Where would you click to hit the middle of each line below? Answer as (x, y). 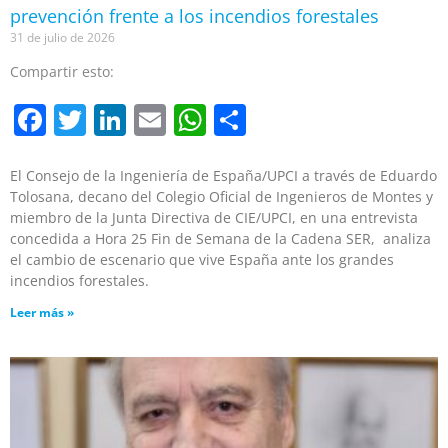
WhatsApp (283, 113)
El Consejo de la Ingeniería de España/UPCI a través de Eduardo (223, 175)
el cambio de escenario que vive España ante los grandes (202, 259)
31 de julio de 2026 (62, 37)
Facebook (117, 113)
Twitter (138, 113)
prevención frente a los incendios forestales (194, 15)
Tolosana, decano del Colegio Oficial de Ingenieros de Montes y (221, 196)
